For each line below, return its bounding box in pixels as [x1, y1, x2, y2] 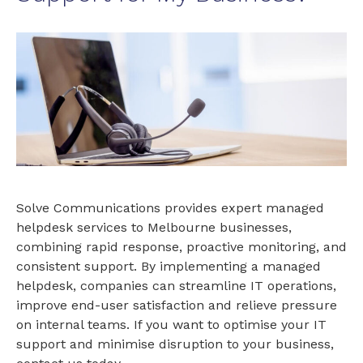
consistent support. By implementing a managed [16, 258, 321, 274]
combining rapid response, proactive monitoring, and [16, 238, 347, 254]
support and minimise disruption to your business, [16, 335, 334, 352]
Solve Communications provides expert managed [16, 199, 324, 216]
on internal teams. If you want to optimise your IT [16, 316, 327, 332]
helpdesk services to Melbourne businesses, [16, 219, 292, 235]
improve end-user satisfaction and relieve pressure [16, 297, 337, 313]
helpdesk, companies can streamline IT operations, [16, 277, 336, 293]
